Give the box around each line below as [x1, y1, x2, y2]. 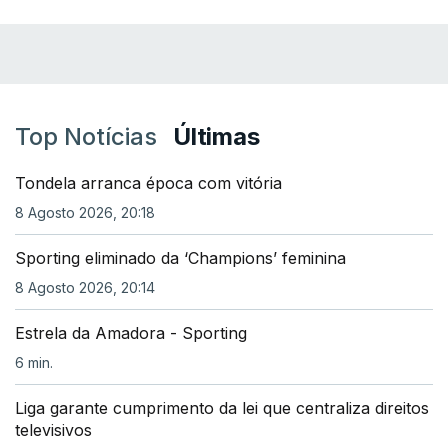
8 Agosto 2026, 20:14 [15, 279, 155, 296]
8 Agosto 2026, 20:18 [15, 204, 155, 221]
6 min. [15, 354, 53, 371]
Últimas [173, 122, 260, 151]
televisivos [15, 420, 92, 440]
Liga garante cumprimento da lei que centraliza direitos [15, 398, 429, 418]
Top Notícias [15, 122, 157, 151]
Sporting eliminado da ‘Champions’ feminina [15, 248, 346, 268]
